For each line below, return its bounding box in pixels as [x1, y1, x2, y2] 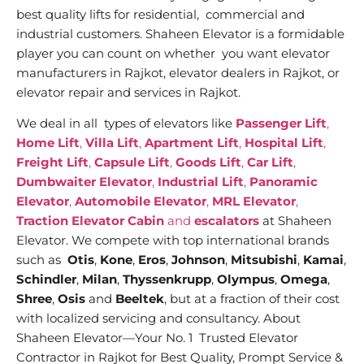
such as [16, 252, 67, 268]
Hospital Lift [245, 135, 323, 151]
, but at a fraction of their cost [164, 291, 340, 307]
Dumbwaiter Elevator [16, 174, 152, 190]
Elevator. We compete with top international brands [16, 232, 329, 249]
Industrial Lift [158, 174, 244, 190]
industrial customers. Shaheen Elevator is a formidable [16, 26, 344, 41]
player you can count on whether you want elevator [16, 45, 330, 61]
